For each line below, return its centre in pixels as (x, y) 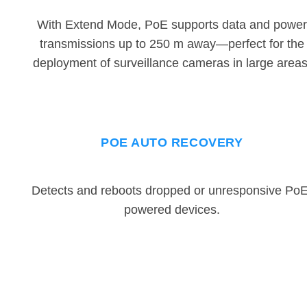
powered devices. (172, 210)
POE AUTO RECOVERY (172, 143)
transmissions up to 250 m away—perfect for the (172, 44)
